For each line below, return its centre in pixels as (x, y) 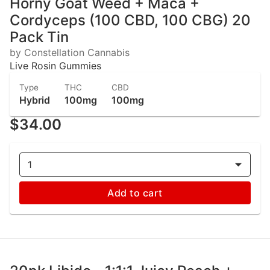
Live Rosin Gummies (55, 66)
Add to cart (135, 193)
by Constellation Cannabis (70, 52)
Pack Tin (39, 37)
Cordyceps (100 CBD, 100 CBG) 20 (130, 20)
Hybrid (35, 100)
